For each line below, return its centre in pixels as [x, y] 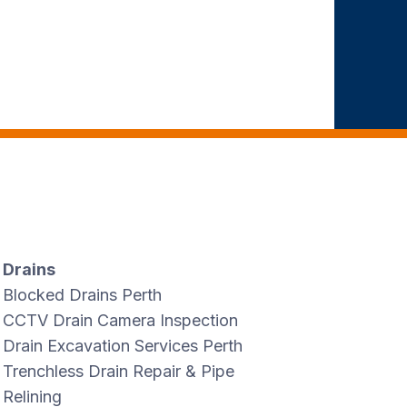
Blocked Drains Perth [83, 295]
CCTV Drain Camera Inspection [121, 321]
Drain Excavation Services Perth [123, 346]
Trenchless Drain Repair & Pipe [119, 372]
